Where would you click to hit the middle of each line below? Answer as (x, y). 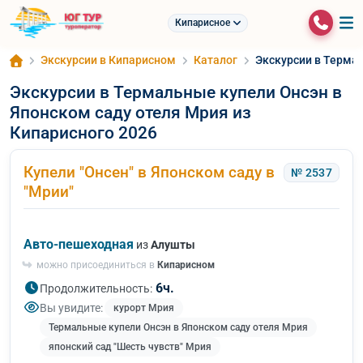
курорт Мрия (144, 308)
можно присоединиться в (96, 265)
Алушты (173, 245)
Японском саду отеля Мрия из (130, 112)
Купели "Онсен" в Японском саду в (149, 172)
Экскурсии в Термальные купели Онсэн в (176, 92)
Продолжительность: (96, 288)
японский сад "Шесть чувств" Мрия (130, 347)
